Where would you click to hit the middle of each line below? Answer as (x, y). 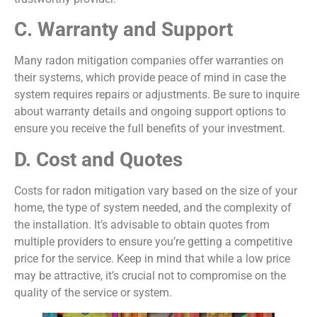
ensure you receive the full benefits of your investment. (150, 129)
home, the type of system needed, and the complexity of (153, 207)
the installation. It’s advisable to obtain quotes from (142, 224)
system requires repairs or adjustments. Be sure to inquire (157, 95)
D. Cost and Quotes (98, 159)
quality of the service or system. (93, 292)
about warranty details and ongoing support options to (150, 112)
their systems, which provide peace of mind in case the (150, 78)
